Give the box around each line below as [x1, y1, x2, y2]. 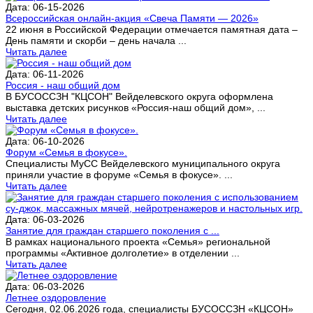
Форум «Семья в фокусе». [6, 146, 127, 158]
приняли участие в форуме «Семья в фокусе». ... [6, 168, 233, 180]
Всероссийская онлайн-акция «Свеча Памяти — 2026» [6, 12, 259, 24]
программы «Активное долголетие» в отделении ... [6, 247, 240, 259]
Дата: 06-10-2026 [6, 135, 85, 147]
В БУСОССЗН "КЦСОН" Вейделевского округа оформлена [6, 90, 273, 102]
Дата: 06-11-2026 [6, 68, 84, 80]
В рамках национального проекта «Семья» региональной [6, 235, 270, 247]
